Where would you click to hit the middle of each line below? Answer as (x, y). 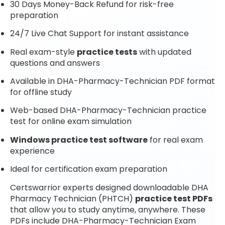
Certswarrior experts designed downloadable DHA (109, 187)
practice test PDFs (174, 198)
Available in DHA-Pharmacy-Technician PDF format (113, 81)
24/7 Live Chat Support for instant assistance (99, 34)
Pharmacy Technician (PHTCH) (73, 198)
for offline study (41, 92)
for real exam (175, 140)
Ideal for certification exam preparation (89, 169)
